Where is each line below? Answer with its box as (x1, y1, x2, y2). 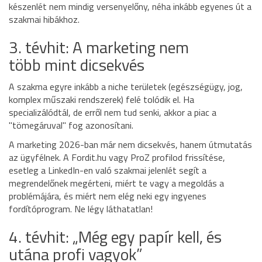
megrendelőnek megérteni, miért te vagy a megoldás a (9, 176, 224, 191)
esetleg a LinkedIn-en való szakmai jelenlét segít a (9, 163, 206, 178)
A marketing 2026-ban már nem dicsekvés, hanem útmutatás (9, 137, 252, 152)
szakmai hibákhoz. (9, 12, 80, 27)
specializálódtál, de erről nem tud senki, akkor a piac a (9, 105, 216, 120)
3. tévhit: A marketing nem (9, 35, 189, 60)
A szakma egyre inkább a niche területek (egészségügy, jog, (9, 80, 243, 94)
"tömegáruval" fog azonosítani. (9, 118, 133, 133)
